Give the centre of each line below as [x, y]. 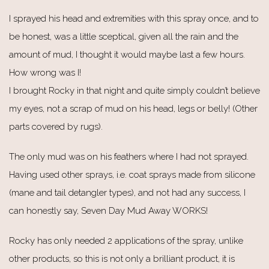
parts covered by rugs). [56, 126]
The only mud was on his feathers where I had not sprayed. [129, 156]
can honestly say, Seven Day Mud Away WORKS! [108, 210]
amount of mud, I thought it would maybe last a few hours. [127, 54]
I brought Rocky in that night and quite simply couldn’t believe [134, 90]
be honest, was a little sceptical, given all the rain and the [124, 36]
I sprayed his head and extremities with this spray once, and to [134, 18]
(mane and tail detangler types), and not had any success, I [127, 192]
